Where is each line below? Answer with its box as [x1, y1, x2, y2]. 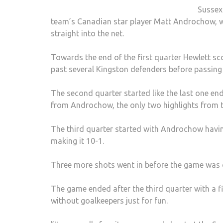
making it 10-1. [51, 136, 104, 145]
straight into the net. [51, 28, 124, 38]
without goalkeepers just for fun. [51, 196, 168, 205]
